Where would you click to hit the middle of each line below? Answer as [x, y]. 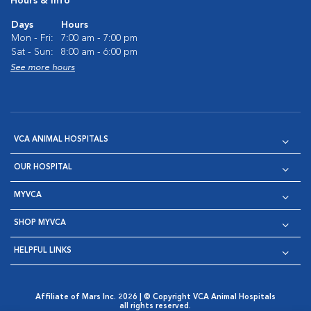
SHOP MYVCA [40, 223]
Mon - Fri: [32, 38]
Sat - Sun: [32, 52]
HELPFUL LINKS [43, 251]
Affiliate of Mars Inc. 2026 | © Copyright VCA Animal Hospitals [155, 297]
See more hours [43, 68]
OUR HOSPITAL [43, 168]
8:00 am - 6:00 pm [99, 52]
